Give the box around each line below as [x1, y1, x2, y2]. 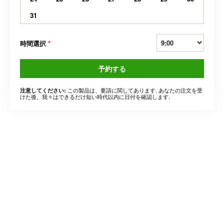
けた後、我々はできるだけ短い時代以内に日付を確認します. [20, 92, 170, 100]
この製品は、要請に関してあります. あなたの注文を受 [66, 85, 202, 94]
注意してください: [20, 86, 66, 94]
